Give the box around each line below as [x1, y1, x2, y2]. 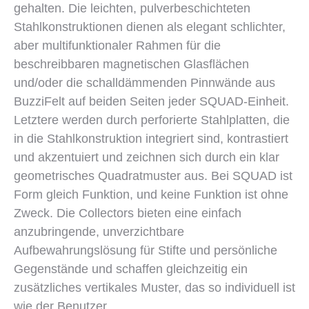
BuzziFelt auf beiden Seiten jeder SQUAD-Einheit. [14, 94, 289, 108]
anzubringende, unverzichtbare [14, 225, 184, 239]
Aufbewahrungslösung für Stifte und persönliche [14, 243, 277, 257]
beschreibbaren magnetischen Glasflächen [14, 57, 249, 71]
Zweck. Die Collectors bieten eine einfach [14, 206, 241, 220]
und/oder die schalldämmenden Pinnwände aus [14, 76, 275, 90]
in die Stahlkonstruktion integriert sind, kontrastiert [14, 132, 288, 146]
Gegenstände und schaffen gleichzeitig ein [14, 262, 248, 276]
